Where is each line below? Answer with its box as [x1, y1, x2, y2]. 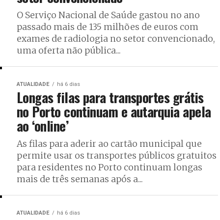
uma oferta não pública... [17, 45, 121, 56]
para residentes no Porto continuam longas [17, 162, 202, 173]
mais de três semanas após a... [17, 173, 143, 185]
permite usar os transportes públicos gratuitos [17, 150, 217, 161]
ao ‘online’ [17, 115, 69, 136]
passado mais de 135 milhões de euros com [17, 21, 198, 32]
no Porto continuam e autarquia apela [17, 101, 211, 121]
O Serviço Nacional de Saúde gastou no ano [17, 9, 200, 21]
